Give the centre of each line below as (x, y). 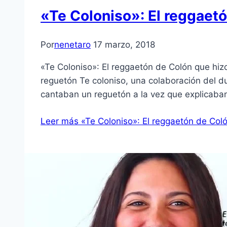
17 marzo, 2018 (124, 45)
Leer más (60, 121)
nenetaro (72, 45)
